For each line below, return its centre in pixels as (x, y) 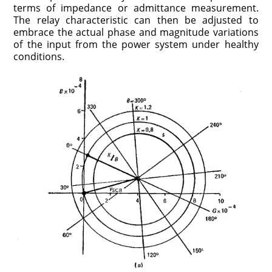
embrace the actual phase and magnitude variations (136, 32)
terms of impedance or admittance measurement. (136, 8)
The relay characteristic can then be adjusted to (136, 20)
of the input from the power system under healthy (136, 45)
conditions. (39, 57)
